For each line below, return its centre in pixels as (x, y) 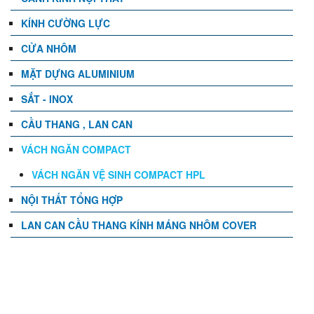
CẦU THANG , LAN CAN (77, 124)
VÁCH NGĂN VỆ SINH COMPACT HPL (118, 175)
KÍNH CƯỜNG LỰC (66, 23)
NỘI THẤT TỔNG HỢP (72, 200)
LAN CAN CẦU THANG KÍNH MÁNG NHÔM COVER (139, 225)
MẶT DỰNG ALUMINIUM (78, 74)
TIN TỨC (62, 284)
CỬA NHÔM (49, 48)
